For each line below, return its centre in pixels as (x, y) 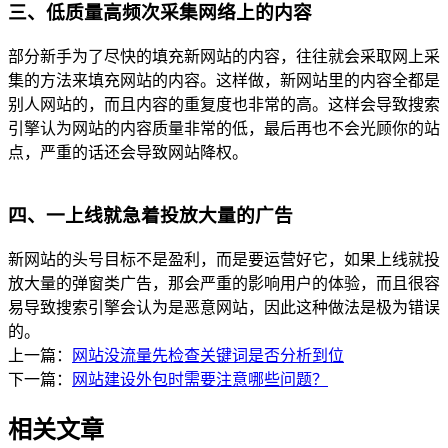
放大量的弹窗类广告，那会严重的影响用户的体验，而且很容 (224, 283)
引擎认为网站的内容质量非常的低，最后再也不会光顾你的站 (224, 129)
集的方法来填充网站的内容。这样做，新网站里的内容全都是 (224, 81)
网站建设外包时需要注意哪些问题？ (200, 379)
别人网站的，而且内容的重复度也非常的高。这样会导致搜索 (224, 105)
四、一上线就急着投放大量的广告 (150, 215)
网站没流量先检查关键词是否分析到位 (208, 355)
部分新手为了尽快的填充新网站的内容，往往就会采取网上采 (224, 57)
